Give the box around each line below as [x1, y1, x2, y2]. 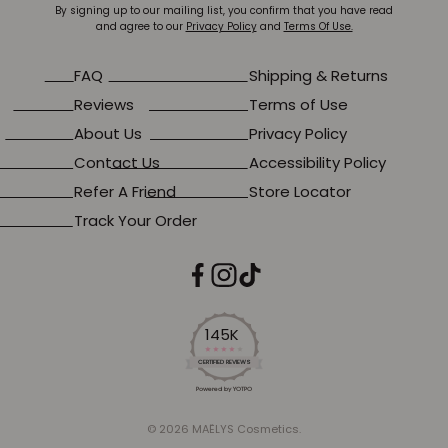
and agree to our [95, 19, 186, 35]
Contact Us [74, 152, 160, 174]
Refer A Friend [74, 181, 176, 203]
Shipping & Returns [249, 65, 388, 87]
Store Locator [249, 181, 351, 203]
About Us [74, 123, 142, 145]
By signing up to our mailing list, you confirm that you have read [55, 3, 393, 19]
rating [243, 372, 285, 393]
